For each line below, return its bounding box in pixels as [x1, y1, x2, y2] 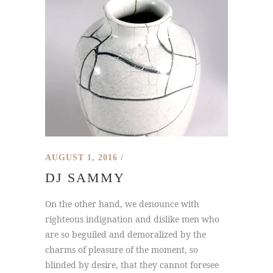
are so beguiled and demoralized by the [45, 229, 206, 240]
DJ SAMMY [45, 170, 125, 185]
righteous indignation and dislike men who [45, 213, 219, 225]
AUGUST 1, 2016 [45, 153, 118, 162]
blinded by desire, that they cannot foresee [45, 259, 219, 271]
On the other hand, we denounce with [45, 198, 199, 210]
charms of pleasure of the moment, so [45, 244, 198, 255]
